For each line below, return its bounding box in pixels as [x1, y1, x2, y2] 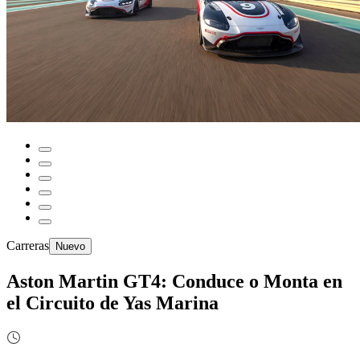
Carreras [6, 239, 49, 252]
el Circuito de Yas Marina [6, 292, 219, 313]
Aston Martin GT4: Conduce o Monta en [6, 270, 342, 292]
